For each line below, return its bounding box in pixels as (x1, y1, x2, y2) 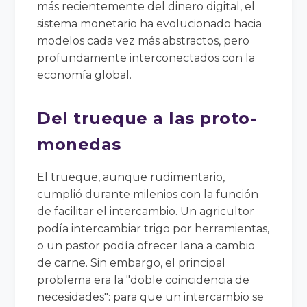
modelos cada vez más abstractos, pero (37, 34, 250, 47)
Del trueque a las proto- (37, 108, 257, 128)
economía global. (37, 68, 132, 82)
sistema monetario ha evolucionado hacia (37, 16, 262, 30)
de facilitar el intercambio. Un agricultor (37, 204, 255, 218)
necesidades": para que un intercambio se (37, 290, 265, 304)
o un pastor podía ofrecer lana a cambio (37, 238, 256, 252)
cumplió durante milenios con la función (37, 187, 259, 201)
